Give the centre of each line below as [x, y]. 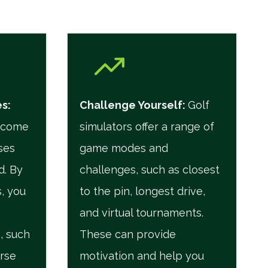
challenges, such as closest [149, 169]
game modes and [124, 148]
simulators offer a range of [147, 126]
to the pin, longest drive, [142, 191]
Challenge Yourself [131, 105]
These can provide [127, 234]
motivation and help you [141, 255]
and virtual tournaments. [141, 212]
